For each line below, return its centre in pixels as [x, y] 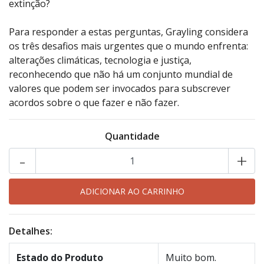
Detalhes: [31, 231]
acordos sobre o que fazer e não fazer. [94, 103]
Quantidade [132, 136]
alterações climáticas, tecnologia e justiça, [100, 60]
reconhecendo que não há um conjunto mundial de [121, 74]
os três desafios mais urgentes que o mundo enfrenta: [128, 46]
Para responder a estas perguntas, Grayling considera [128, 32]
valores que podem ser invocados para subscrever [120, 88]
